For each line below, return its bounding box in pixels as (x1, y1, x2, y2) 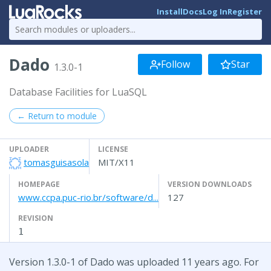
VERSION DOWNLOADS (168, 178, 252, 189)
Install (157, 6, 183, 18)
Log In (203, 6, 227, 18)
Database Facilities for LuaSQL (9, 85, 147, 99)
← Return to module (17, 109, 97, 122)
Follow (161, 57, 190, 71)
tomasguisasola (24, 155, 89, 168)
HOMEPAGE (18, 178, 60, 189)
